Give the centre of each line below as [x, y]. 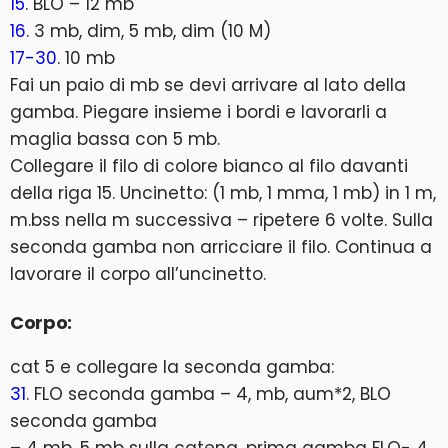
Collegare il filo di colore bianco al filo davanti [209, 165]
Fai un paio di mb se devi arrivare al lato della [208, 84]
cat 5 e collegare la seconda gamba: [172, 366]
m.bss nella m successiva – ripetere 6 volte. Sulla [221, 219]
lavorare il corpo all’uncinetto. [138, 273]
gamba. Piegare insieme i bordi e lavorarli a [198, 111]
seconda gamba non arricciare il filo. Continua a [221, 246]
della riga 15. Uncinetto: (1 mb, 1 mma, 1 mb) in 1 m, [223, 192]
